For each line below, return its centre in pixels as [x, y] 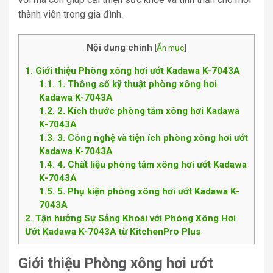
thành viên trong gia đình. [71, 15]
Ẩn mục [170, 48]
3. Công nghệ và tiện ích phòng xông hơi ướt [151, 137]
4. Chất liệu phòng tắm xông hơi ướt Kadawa [151, 164]
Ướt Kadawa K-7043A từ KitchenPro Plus [113, 231]
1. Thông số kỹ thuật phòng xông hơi [136, 84]
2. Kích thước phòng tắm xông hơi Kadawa [147, 111]
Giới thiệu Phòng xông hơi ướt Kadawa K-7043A [136, 70]
